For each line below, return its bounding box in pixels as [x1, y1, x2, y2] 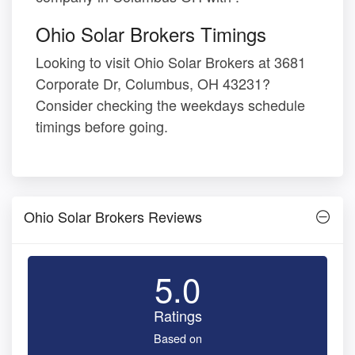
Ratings [153, 304, 202, 326]
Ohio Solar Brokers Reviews [24, 205, 202, 227]
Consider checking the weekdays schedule [36, 94, 305, 115]
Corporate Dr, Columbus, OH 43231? [36, 72, 270, 94]
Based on [153, 329, 202, 346]
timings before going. [36, 115, 168, 136]
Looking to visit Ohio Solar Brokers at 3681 [36, 51, 306, 72]
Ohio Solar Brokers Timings [36, 19, 266, 48]
